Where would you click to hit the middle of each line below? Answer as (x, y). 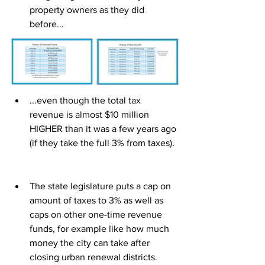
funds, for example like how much (101, 229)
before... (47, 24)
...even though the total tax (86, 100)
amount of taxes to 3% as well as (98, 201)
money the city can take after (91, 243)
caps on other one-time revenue (97, 215)
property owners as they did (88, 10)
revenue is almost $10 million (91, 114)
